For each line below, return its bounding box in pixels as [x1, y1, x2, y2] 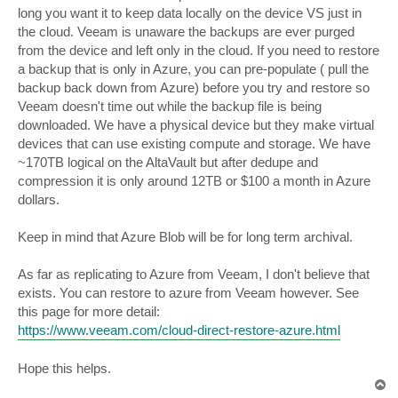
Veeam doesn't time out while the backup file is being [18, 98, 322, 114]
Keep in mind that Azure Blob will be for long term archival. [18, 228, 353, 244]
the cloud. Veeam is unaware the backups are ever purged [18, 23, 354, 39]
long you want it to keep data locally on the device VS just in [18, 4, 362, 20]
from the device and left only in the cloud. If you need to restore [18, 42, 379, 58]
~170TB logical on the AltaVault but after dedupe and [18, 154, 318, 170]
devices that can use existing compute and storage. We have [18, 135, 370, 151]
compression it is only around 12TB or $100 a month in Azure [18, 172, 370, 188]
